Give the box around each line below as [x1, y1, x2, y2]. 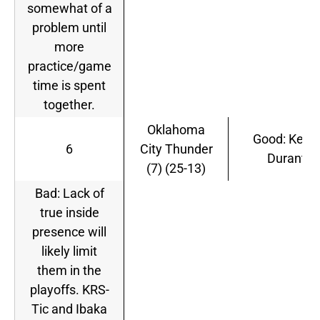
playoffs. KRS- [29, 282, 109, 298]
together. [44, 97, 95, 113]
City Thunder [139, 141, 213, 157]
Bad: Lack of [34, 186, 104, 201]
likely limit [41, 244, 97, 259]
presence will [32, 224, 106, 240]
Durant [267, 151, 306, 166]
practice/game [27, 59, 111, 74]
